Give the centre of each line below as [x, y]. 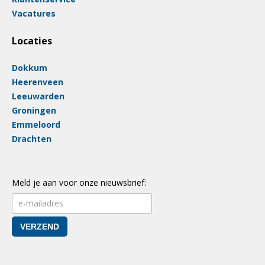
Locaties [32, 41]
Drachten [32, 139]
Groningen [34, 110]
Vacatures [34, 13]
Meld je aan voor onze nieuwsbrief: [79, 182]
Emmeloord [36, 125]
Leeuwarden [38, 96]
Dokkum [30, 68]
